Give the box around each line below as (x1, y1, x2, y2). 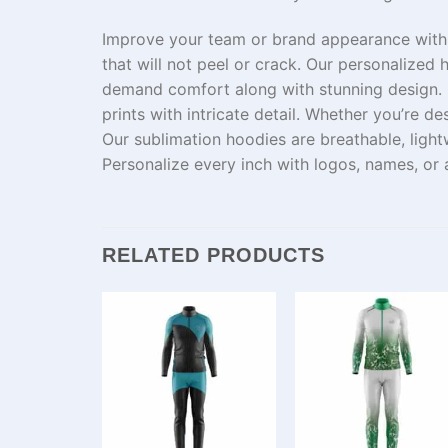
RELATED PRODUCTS (102, 244, 325, 267)
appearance (321, 28, 410, 49)
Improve (102, 28, 164, 49)
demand (102, 78, 168, 99)
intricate (187, 103, 249, 124)
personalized (338, 53, 435, 74)
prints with (102, 103, 187, 124)
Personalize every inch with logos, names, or (102, 153, 444, 174)
